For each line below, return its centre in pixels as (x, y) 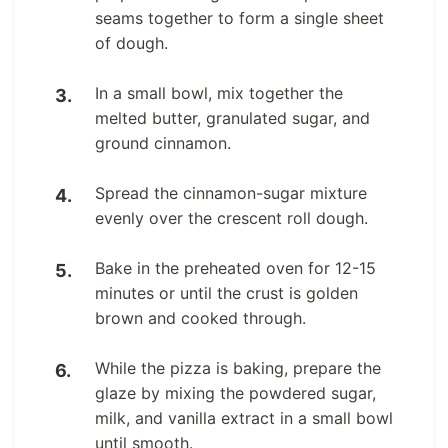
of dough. (131, 42)
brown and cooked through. (200, 317)
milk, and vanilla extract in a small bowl (244, 417)
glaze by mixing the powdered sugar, (235, 392)
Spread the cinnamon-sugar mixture (231, 192)
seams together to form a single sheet (239, 17)
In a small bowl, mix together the (219, 92)
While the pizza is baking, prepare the (238, 367)
